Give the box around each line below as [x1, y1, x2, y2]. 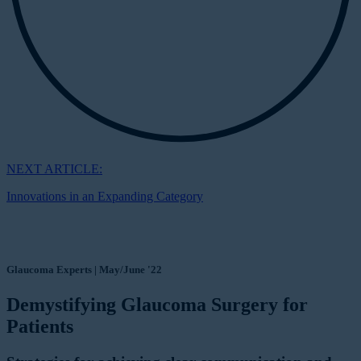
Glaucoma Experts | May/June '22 [6, 263, 162, 276]
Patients [6, 316, 73, 338]
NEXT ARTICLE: [6, 161, 102, 176]
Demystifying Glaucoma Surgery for [6, 294, 308, 316]
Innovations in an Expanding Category [6, 189, 203, 203]
